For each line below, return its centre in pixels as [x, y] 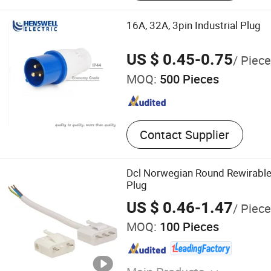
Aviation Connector [178, 19]
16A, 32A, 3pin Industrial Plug [193, 25]
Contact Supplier [185, 134]
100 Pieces [188, 227]
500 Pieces [188, 79]
